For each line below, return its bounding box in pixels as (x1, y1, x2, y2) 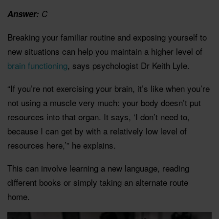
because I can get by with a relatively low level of (7, 125, 187, 137)
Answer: (7, 8, 39, 20)
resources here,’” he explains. (7, 139, 116, 152)
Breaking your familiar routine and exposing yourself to (7, 31, 207, 44)
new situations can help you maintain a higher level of (7, 45, 202, 58)
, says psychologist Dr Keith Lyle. (67, 59, 190, 72)
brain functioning (7, 59, 67, 72)
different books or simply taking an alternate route (7, 176, 188, 189)
